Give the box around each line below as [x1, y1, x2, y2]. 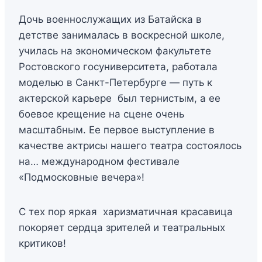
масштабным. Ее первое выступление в [19, 124, 215, 136]
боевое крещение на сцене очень [19, 108, 184, 120]
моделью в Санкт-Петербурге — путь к [19, 77, 212, 89]
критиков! [19, 237, 66, 250]
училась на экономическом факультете [19, 45, 211, 57]
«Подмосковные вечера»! [19, 171, 144, 184]
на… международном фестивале [19, 156, 180, 168]
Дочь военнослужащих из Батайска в [19, 13, 202, 26]
